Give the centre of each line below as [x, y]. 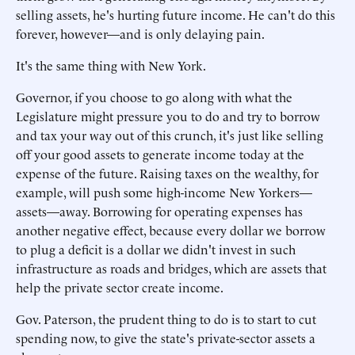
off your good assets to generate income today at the [160, 154]
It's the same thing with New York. [111, 65]
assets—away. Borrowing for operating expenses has [159, 211]
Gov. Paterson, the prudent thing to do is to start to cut [166, 319]
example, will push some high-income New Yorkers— [164, 192]
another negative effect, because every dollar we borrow [171, 230]
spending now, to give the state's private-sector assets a [166, 338]
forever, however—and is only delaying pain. [140, 33]
